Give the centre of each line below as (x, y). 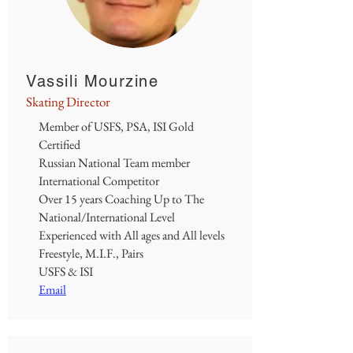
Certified (59, 145)
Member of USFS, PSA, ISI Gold (116, 126)
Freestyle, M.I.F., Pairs (91, 253)
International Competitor (99, 181)
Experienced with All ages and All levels (132, 235)
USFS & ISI (66, 271)
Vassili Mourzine (93, 81)
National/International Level (107, 217)
